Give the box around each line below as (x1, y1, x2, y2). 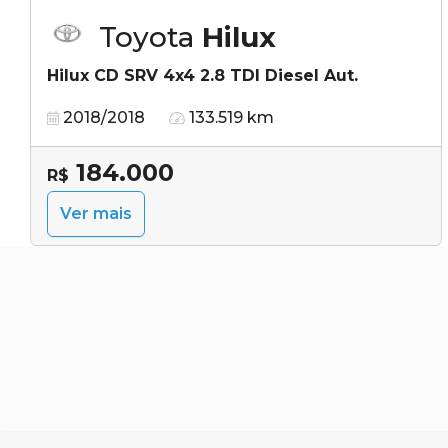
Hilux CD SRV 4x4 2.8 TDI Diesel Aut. (47, 65, 358, 85)
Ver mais (60, 203, 132, 223)
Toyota (99, 19, 202, 54)
